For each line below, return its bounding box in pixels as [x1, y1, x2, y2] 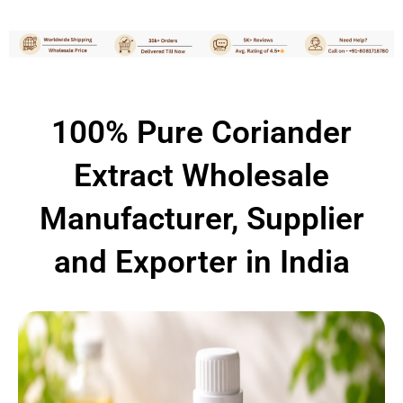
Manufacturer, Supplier [39, 201, 364, 237]
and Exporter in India [53, 244, 350, 281]
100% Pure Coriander [51, 114, 352, 151]
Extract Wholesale [74, 157, 329, 194]
